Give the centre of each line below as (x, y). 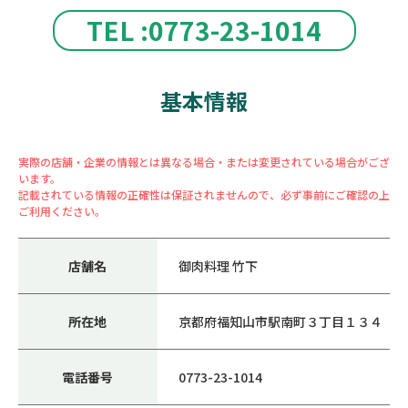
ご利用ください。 (62, 210)
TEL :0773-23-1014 (204, 30)
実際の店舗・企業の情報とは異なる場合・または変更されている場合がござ (204, 161)
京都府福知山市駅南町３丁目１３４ (280, 321)
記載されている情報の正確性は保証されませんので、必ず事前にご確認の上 (204, 194)
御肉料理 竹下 (218, 265)
